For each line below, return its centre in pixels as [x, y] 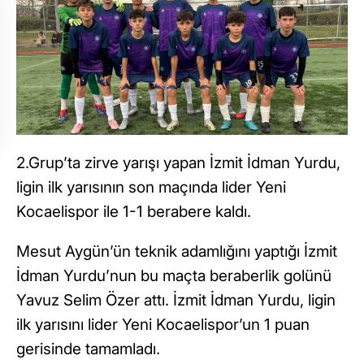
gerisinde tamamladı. [88, 349]
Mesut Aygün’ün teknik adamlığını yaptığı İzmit [177, 251]
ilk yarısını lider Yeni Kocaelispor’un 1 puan [163, 324]
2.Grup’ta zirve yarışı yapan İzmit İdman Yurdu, [178, 162]
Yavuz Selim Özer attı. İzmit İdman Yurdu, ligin [176, 300]
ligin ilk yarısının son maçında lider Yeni [151, 187]
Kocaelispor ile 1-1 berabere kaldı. [134, 211]
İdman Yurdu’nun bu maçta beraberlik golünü [174, 275]
